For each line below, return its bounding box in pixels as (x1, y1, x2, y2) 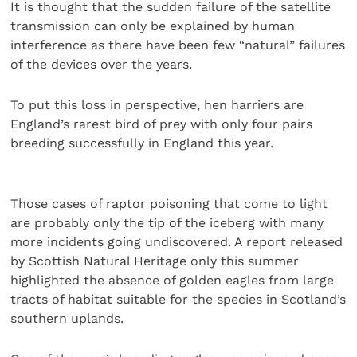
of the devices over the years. (10, 57, 193, 73)
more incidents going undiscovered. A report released (10, 234, 343, 250)
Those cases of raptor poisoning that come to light (10, 196, 328, 212)
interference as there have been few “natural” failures (10, 37, 346, 53)
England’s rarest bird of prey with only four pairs (10, 116, 313, 131)
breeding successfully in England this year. (10, 135, 274, 151)
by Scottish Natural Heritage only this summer (10, 253, 300, 269)
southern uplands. (10, 311, 124, 327)
